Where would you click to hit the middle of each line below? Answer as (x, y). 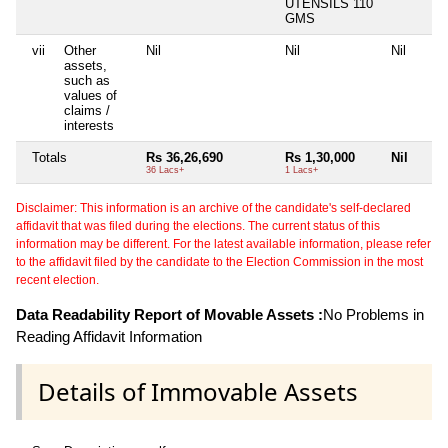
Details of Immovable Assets (198, 392)
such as (87, 80)
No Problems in (373, 314)
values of (90, 95)
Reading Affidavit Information (109, 336)
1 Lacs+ (301, 169)
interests (89, 125)
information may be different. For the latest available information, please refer (223, 243)
